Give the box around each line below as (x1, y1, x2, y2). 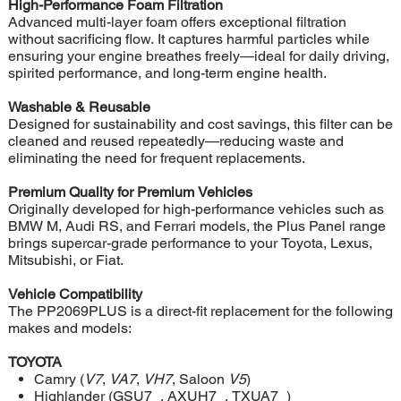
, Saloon (171, 371, 228, 388)
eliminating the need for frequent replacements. (7, 149, 305, 167)
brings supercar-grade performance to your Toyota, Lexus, (7, 235, 372, 252)
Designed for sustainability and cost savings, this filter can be (7, 115, 393, 133)
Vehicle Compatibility (7, 286, 142, 303)
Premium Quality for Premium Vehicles (7, 183, 252, 201)
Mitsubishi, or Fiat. (7, 252, 124, 269)
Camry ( (33, 371, 84, 388)
